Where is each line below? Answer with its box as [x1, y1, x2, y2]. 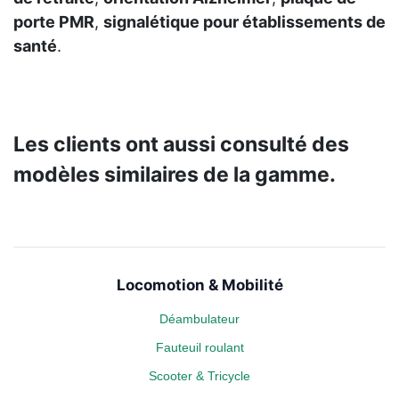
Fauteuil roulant [155, 340, 244, 355]
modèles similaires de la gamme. [13, 162, 336, 188]
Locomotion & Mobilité [116, 276, 283, 295]
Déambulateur [159, 312, 240, 327]
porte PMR [13, 12, 94, 32]
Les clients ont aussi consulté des [13, 132, 349, 158]
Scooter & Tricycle [149, 369, 250, 384]
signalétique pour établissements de [103, 12, 386, 32]
